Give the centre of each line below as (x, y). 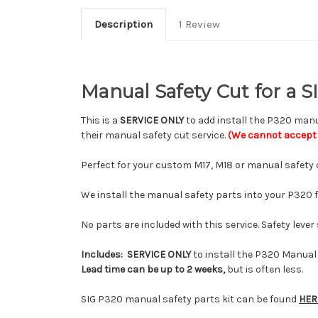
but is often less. (265, 269)
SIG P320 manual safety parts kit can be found (190, 299)
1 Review (199, 24)
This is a (100, 120)
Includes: (103, 254)
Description (123, 24)
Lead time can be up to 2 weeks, (154, 269)
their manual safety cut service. (154, 135)
